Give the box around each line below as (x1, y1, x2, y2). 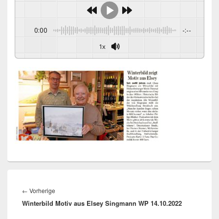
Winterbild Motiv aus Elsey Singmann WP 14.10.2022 (22, 198, 182, 208)
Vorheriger (55, 185, 84, 195)
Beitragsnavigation (22, 173, 87, 185)
